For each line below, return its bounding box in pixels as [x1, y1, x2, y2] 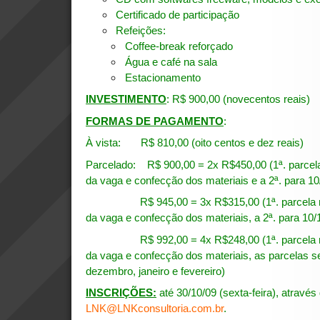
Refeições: [116, 24, 166, 36]
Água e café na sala [124, 55, 217, 68]
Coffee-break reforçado [124, 39, 233, 52]
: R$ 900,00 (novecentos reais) [166, 93, 310, 106]
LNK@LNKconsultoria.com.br [86, 302, 224, 315]
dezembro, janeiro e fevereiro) [86, 264, 225, 277]
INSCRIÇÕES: [86, 286, 156, 299]
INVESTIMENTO [86, 93, 166, 106]
